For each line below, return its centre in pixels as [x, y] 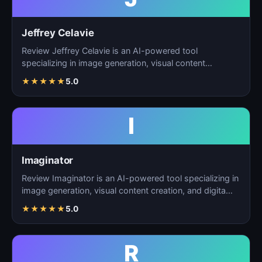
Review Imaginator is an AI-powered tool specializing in [130, 178]
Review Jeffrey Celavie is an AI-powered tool [110, 51]
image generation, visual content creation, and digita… [127, 190]
